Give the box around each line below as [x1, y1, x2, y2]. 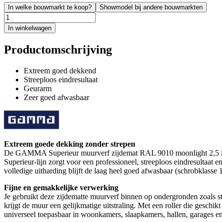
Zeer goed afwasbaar [24, 93, 89, 102]
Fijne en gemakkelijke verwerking [4, 183, 118, 192]
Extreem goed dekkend [24, 66, 96, 75]
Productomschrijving [4, 43, 112, 56]
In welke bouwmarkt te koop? [8, 3, 92, 11]
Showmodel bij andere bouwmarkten [100, 3, 203, 11]
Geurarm [24, 84, 52, 93]
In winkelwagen [8, 24, 52, 32]
